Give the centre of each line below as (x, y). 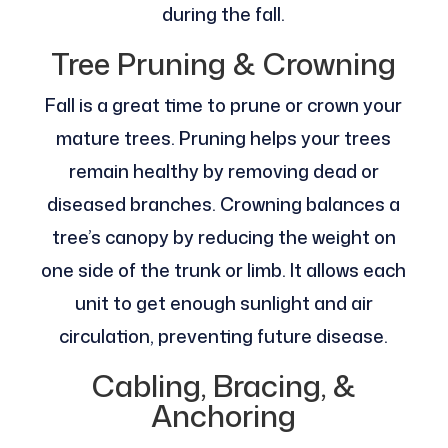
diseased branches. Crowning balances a (224, 204)
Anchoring (224, 416)
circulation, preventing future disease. (224, 336)
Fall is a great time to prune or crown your (224, 105)
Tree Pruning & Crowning (224, 64)
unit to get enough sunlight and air (223, 303)
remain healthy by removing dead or (223, 171)
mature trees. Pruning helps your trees (224, 138)
